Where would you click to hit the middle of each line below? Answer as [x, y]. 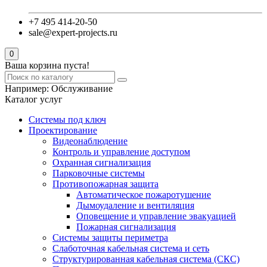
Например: [28, 89]
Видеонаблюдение [90, 141]
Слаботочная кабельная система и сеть [131, 248]
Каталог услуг [34, 99]
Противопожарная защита [105, 184]
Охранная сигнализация [102, 162]
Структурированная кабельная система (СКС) [146, 259]
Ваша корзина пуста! [47, 65]
